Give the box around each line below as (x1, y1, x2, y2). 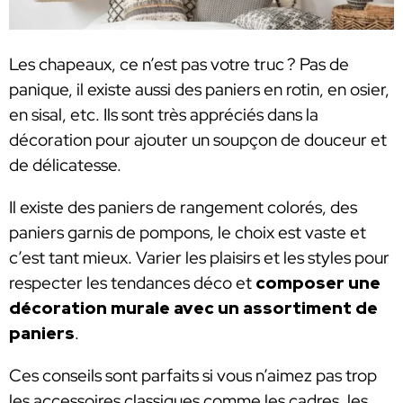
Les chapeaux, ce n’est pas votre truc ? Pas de (9, 52, 349, 76)
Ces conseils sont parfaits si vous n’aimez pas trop (9, 364, 377, 388)
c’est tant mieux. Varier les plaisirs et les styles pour (9, 246, 390, 269)
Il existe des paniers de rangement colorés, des (9, 195, 357, 219)
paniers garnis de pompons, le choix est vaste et (9, 220, 366, 244)
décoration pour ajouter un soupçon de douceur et (9, 128, 387, 151)
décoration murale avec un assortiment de (9, 296, 378, 319)
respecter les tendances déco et (9, 271, 255, 294)
